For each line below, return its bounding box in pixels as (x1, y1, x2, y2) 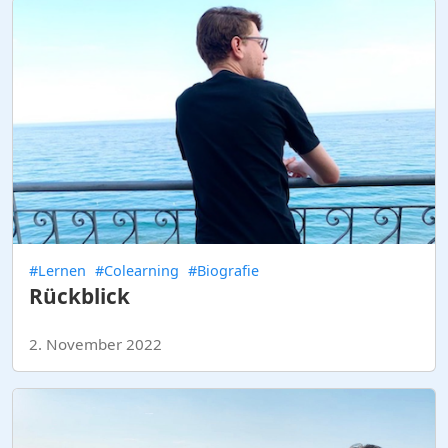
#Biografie (188, 260, 259, 280)
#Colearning (95, 260, 179, 280)
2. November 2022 (29, 333, 162, 354)
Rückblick (29, 281, 130, 310)
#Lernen (29, 260, 86, 280)
